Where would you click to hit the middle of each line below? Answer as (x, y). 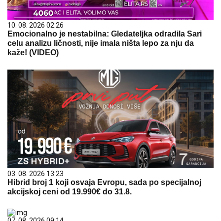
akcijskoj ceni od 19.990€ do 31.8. (70, 192)
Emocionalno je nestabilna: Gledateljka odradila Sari (105, 34)
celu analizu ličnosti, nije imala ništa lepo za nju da (101, 43)
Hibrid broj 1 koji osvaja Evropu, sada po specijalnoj (104, 182)
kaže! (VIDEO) (33, 53)
